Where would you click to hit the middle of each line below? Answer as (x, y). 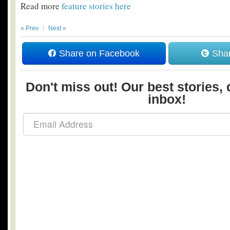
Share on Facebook (98, 53)
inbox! (167, 99)
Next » (57, 28)
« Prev (30, 28)
